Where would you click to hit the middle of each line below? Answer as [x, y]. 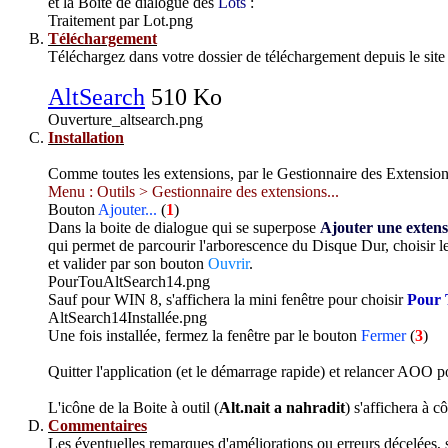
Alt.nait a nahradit [282, 408]
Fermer [383, 336]
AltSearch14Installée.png [127, 318]
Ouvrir [228, 264]
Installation [86, 138]
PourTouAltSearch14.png [129, 282]
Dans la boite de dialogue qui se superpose [184, 228]
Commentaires [97, 426]
